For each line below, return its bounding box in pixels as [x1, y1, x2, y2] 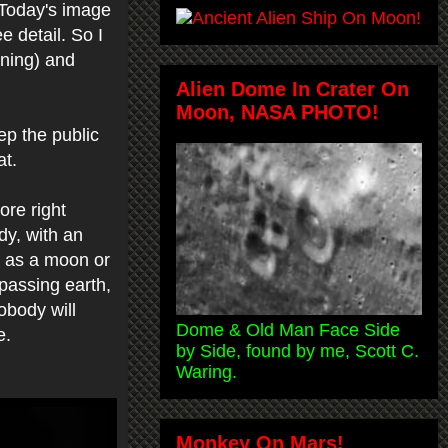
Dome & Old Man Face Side [176, 319, 400, 340]
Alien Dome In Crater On [176, 77, 409, 100]
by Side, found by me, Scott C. [176, 340, 419, 361]
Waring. [176, 361, 237, 382]
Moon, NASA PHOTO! [176, 100, 379, 123]
